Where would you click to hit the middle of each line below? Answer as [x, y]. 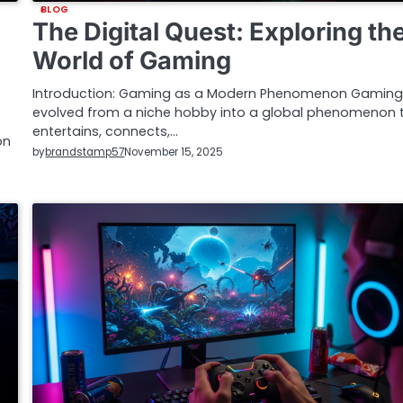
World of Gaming [132, 60]
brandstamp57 [85, 152]
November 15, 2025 [174, 152]
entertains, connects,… [106, 131]
